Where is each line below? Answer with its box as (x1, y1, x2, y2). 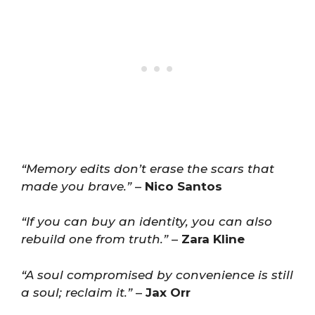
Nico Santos (145, 179, 222, 193)
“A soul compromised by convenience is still (21, 267, 293, 282)
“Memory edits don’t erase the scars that (21, 161, 274, 176)
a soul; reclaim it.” (21, 285, 132, 300)
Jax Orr (146, 285, 191, 300)
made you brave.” (21, 179, 131, 193)
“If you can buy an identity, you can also (21, 214, 272, 229)
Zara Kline (181, 232, 245, 246)
